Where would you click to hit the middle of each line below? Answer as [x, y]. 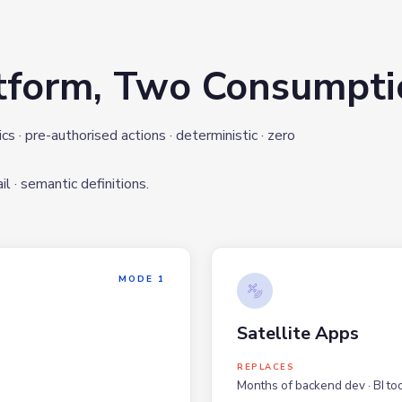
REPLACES [266, 366]
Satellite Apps [298, 333]
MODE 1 [142, 279]
